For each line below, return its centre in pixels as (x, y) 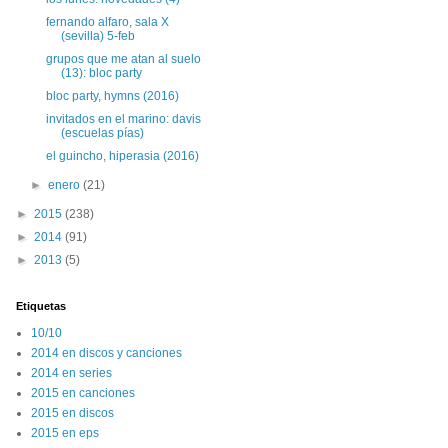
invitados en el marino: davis (123, 119)
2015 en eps (65, 433)
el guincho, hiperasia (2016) (122, 156)
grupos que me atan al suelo (123, 59)
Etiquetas (41, 306)
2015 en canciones (83, 393)
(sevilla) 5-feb (97, 36)
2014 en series (71, 373)
